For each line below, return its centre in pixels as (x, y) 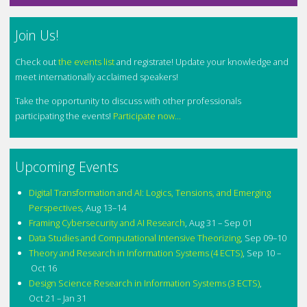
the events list (87, 62)
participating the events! (64, 115)
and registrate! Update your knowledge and (202, 62)
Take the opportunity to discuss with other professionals (128, 100)
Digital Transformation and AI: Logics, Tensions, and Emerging (149, 193)
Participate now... (147, 115)
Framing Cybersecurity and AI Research (107, 223)
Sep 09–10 (265, 238)
